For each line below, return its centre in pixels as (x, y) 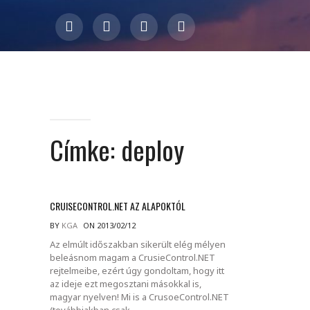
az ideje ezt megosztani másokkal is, (126, 283)
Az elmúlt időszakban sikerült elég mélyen (138, 244)
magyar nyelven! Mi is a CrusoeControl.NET (139, 297)
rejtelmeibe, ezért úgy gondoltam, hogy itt (137, 270)
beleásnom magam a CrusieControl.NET (133, 257)
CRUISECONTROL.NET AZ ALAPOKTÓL (118, 206)
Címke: (85, 149)
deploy (153, 149)
